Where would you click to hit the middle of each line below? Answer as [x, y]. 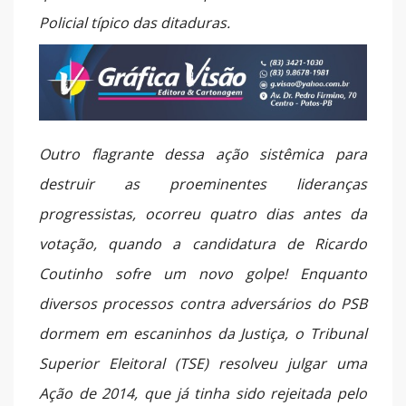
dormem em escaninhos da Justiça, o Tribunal [203, 333]
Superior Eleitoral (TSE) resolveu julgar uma [203, 363]
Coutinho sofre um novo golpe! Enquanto [203, 273]
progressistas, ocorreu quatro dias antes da [203, 213]
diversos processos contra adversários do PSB [203, 303]
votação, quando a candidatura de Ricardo [203, 243]
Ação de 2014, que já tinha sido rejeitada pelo [203, 393]
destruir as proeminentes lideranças [203, 184]
